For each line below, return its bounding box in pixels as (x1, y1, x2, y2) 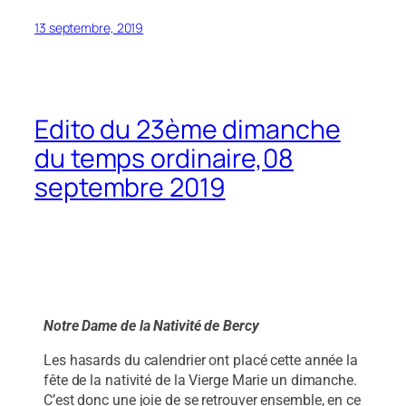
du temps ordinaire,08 (34, 140, 294, 176)
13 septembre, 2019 (34, 19, 144, 37)
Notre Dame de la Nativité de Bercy (43, 317, 259, 335)
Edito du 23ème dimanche (34, 111, 341, 147)
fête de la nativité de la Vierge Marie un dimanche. (43, 372, 357, 390)
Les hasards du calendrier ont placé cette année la (43, 352, 358, 370)
